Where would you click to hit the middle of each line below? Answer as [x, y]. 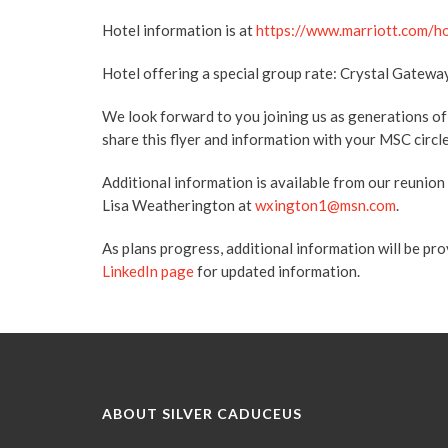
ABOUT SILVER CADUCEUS [202, 413]
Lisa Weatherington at [178, 205]
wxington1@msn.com [325, 205]
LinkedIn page [148, 271]
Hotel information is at [179, 30]
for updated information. [277, 271]
